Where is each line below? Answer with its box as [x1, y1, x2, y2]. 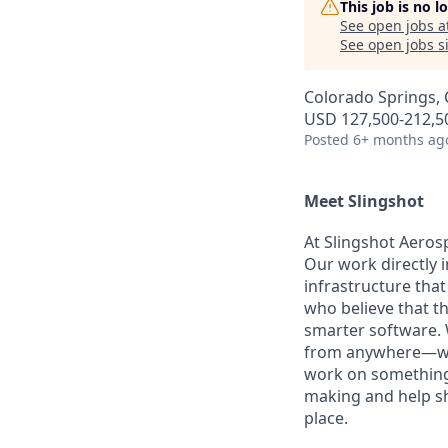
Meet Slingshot [304, 190, 424, 212]
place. [304, 406, 348, 429]
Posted [304, 130, 349, 149]
